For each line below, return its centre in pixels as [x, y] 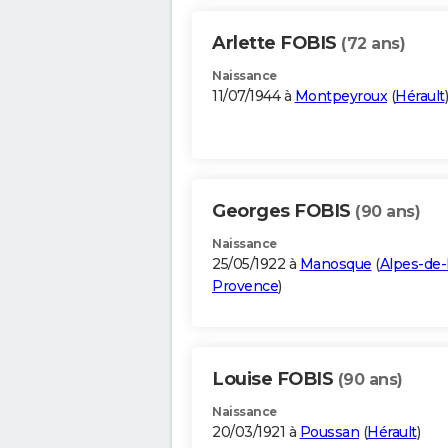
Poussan [329, 432]
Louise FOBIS [275, 379]
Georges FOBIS [283, 211]
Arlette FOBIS [276, 43]
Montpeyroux [340, 96]
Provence [245, 286]
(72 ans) [373, 44]
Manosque [335, 264]
